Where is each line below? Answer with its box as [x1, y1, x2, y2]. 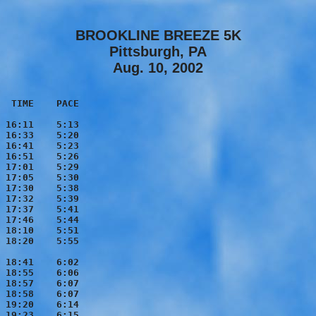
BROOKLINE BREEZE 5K [75, 28, 241, 44]
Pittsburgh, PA [109, 44, 207, 60]
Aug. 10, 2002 [113, 60, 203, 76]
